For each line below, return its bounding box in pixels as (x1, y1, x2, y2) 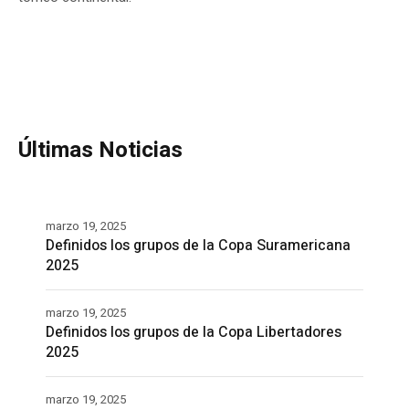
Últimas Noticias (18, 133, 183, 166)
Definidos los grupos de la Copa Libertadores (46, 320, 341, 343)
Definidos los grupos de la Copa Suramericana (46, 234, 351, 257)
